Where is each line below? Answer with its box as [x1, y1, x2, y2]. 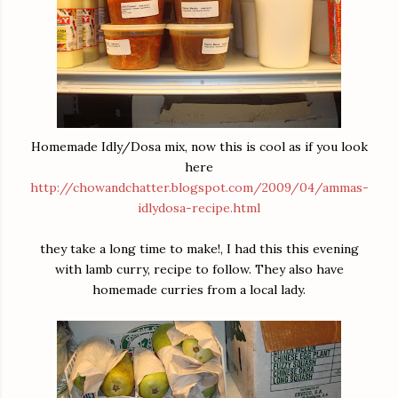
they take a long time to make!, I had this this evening [39, 241, 359, 258]
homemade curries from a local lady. [92, 282, 306, 298]
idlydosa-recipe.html [138, 200, 260, 217]
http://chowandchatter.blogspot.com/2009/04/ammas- [29, 179, 369, 196]
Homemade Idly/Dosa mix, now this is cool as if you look [30, 139, 368, 155]
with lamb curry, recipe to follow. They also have [54, 261, 344, 278]
